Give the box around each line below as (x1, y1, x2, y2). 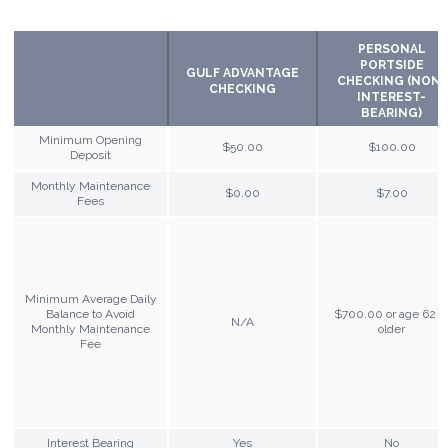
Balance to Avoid (46, 306, 135, 321)
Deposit (70, 147, 111, 162)
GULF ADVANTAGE (186, 65, 299, 80)
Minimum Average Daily (24, 291, 157, 306)
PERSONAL (357, 41, 426, 56)
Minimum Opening (39, 132, 142, 147)
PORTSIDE (359, 57, 424, 72)
